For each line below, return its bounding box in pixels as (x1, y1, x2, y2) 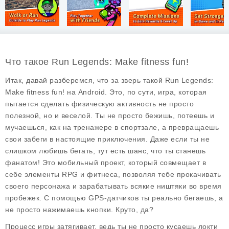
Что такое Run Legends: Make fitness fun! (5, 57, 189, 67)
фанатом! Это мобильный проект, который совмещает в (5, 158, 206, 167)
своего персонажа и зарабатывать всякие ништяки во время (5, 182, 222, 190)
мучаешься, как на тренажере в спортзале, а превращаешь (5, 123, 219, 131)
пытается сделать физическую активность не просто (5, 100, 194, 108)
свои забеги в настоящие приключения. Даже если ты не (5, 135, 210, 143)
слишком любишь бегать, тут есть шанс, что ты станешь (5, 147, 205, 155)
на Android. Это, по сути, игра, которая (64, 88, 207, 96)
